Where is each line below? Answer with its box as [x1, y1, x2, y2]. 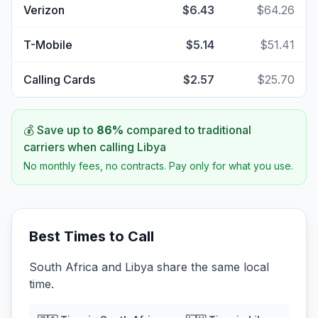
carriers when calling [23, 140, 137, 154]
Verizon [23, 3, 65, 17]
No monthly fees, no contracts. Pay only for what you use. [23, 160, 293, 172]
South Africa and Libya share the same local [29, 260, 269, 274]
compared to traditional [124, 123, 251, 137]
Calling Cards [23, 72, 95, 87]
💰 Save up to [23, 123, 97, 137]
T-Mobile [23, 38, 72, 52]
